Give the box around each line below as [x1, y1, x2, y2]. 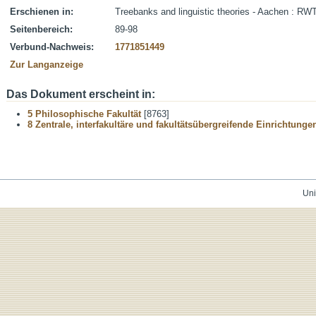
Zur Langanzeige [10, 59, 83, 70]
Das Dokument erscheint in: [6, 88, 155, 100]
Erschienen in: [10, 6, 73, 17]
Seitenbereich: [10, 24, 73, 35]
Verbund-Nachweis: [10, 42, 94, 52]
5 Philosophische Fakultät [28, 109, 141, 119]
